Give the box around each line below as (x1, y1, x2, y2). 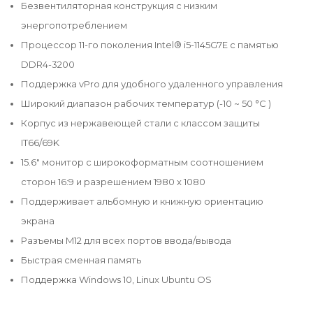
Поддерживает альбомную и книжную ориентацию (21, 195, 263, 207)
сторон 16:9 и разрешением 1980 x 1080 (21, 175, 205, 187)
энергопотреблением (21, 19, 127, 31)
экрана (21, 214, 54, 226)
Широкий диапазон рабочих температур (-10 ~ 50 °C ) (21, 97, 271, 109)
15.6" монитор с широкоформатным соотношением (21, 156, 263, 168)
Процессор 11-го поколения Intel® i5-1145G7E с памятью (21, 38, 279, 50)
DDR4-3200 (21, 58, 75, 70)
